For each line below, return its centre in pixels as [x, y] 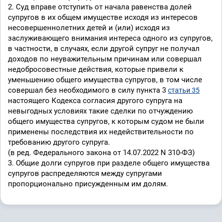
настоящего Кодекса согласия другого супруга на [95, 101]
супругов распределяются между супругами [85, 173]
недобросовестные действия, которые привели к [96, 69]
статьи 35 [184, 90]
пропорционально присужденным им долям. [88, 184]
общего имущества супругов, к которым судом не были [106, 121]
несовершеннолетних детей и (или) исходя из [89, 28]
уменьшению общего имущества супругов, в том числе [105, 80]
